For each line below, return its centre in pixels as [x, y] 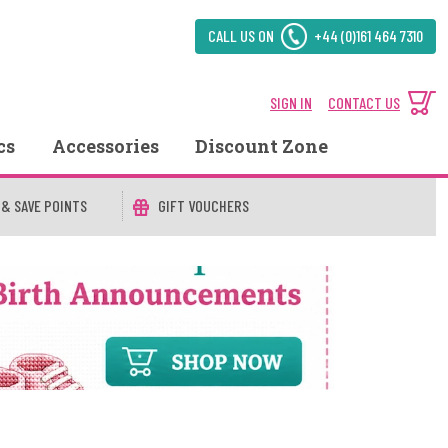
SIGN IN [291, 102]
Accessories [105, 146]
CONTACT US [364, 102]
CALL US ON [241, 35]
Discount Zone [261, 146]
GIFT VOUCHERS [203, 205]
